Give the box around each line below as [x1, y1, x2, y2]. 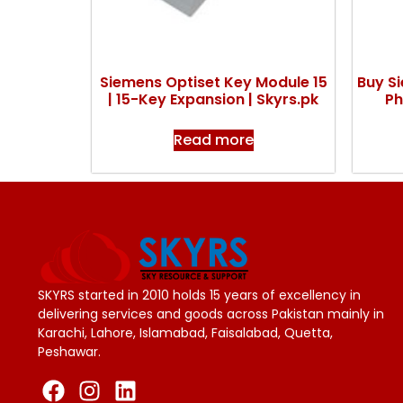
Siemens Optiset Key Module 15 [99, 71, 327, 93]
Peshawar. [38, 343, 104, 362]
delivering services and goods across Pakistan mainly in [38, 305, 384, 324]
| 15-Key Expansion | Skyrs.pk [108, 88, 318, 110]
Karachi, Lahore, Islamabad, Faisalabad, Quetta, [38, 324, 333, 343]
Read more [173, 129, 254, 150]
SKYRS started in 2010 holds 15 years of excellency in [38, 286, 361, 305]
